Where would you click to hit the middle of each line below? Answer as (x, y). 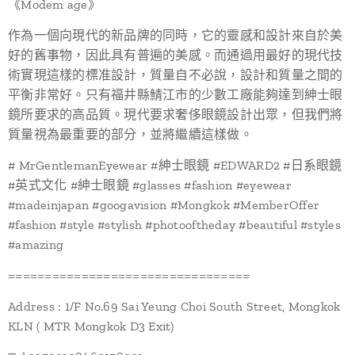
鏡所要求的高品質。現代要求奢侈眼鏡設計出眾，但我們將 (176, 115)
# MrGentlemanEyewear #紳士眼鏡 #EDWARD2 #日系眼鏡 (175, 165)
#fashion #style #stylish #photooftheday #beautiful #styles (174, 225)
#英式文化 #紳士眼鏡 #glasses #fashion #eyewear (150, 185)
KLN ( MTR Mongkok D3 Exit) (91, 326)
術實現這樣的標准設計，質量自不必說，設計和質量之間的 (176, 75)
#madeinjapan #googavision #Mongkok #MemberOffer (164, 205)
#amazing (36, 244)
